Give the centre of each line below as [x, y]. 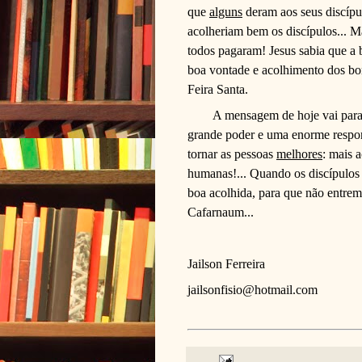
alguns [226, 11]
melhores [299, 154]
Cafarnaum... [221, 212]
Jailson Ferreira [226, 263]
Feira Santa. [218, 89]
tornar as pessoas [232, 154]
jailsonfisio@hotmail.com [253, 289]
